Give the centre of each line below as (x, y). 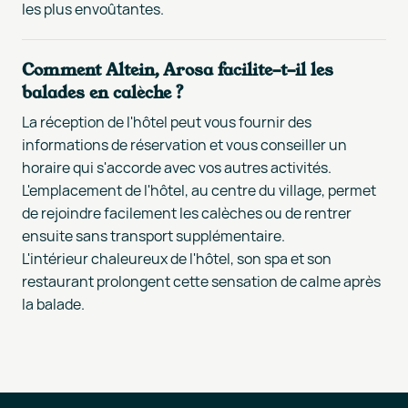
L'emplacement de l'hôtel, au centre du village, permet (199, 190)
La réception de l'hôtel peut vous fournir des (167, 122)
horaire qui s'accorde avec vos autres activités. (177, 167)
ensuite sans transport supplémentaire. (153, 235)
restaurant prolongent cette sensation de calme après (201, 281)
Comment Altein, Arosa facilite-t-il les (178, 69)
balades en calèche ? (103, 92)
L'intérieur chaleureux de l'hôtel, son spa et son (177, 258)
